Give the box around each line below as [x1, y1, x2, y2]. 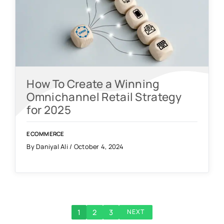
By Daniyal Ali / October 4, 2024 [26, 141, 124, 151]
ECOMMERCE [26, 129, 64, 137]
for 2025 [26, 101, 71, 117]
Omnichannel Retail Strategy [26, 88, 182, 104]
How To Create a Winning [26, 75, 159, 91]
